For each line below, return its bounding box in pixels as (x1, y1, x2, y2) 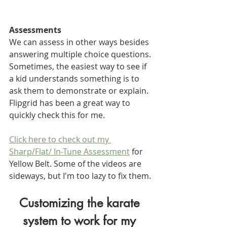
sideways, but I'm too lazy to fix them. (9, 170, 151, 182)
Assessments (9, 24, 61, 36)
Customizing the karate (19, 195, 143, 211)
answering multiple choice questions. (9, 49, 153, 60)
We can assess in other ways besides (9, 36, 151, 48)
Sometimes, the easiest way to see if (9, 61, 148, 72)
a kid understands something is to (9, 73, 141, 85)
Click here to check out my (9, 134, 111, 145)
